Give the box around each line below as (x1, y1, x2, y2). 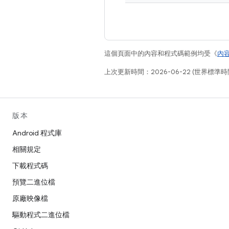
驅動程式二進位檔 (12, 210, 70, 219)
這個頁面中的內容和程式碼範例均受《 (104, 49, 217, 58)
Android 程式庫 (12, 128, 62, 138)
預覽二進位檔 (12, 177, 55, 187)
